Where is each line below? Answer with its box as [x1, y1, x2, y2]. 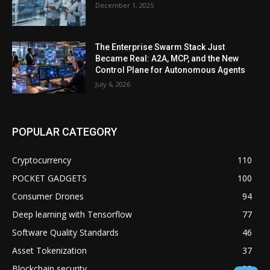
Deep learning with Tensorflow [12, 208, 132, 220]
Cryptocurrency [12, 154, 71, 166]
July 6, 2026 [95, 79, 131, 89]
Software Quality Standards [12, 226, 119, 238]
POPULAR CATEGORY [12, 125, 118, 138]
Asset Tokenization [12, 244, 87, 256]
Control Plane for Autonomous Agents [95, 64, 246, 75]
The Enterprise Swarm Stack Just [95, 42, 225, 52]
